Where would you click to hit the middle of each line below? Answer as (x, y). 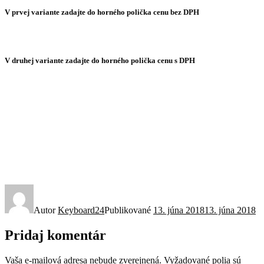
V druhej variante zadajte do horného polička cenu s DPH (100, 61)
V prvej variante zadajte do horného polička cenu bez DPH (102, 12)
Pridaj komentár (55, 235)
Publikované (129, 210)
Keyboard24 (81, 210)
